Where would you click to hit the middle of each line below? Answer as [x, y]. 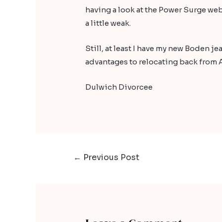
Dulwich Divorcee [119, 87]
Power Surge [183, 10]
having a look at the [122, 10]
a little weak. [108, 23]
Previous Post [110, 158]
